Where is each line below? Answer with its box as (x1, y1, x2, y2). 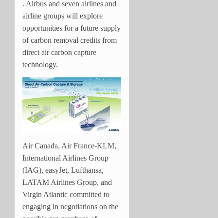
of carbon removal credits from (22, 36, 117, 44)
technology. (22, 60, 60, 69)
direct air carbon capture (22, 48, 96, 56)
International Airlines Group (22, 154, 109, 163)
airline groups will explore (22, 11, 103, 20)
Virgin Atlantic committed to (22, 190, 109, 199)
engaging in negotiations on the (22, 202, 118, 211)
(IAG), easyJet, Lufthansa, (22, 166, 104, 175)
